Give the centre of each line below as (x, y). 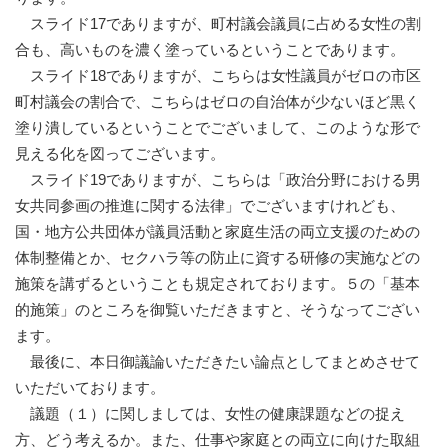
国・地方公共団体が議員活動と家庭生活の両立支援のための (217, 232)
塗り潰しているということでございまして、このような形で (217, 128)
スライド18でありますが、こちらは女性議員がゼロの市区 (218, 76)
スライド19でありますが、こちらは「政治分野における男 (218, 180)
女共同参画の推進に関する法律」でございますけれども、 (210, 206)
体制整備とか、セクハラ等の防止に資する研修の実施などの (217, 258)
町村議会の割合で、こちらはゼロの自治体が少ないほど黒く (217, 102)
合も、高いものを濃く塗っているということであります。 (210, 50)
